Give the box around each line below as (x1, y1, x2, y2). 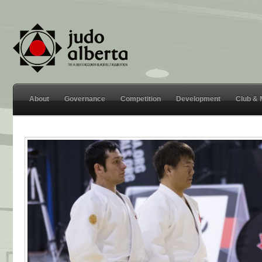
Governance (64, 95, 105, 103)
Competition (120, 95, 161, 103)
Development (176, 95, 220, 103)
